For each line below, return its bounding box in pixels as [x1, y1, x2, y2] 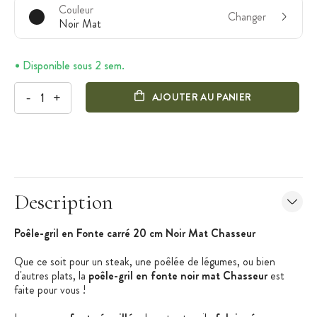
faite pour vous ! [14, 281, 86, 298]
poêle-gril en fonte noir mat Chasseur [88, 267, 267, 284]
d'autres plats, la [14, 267, 88, 284]
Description [14, 188, 113, 215]
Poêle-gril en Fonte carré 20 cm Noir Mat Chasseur [14, 224, 255, 241]
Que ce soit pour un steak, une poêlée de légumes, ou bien [14, 253, 275, 270]
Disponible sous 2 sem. [23, 57, 125, 74]
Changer [228, 8, 266, 25]
